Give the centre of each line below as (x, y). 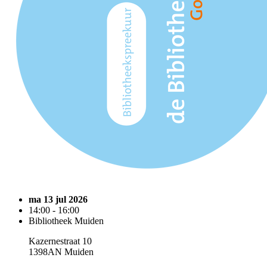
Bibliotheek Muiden (66, 221)
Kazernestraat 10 (60, 241)
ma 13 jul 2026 (58, 199)
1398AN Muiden (61, 252)
